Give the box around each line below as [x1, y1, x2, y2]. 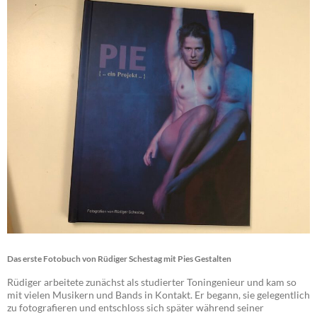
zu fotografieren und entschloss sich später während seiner [7, 301, 264, 314]
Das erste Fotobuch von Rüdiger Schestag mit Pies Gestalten [7, 253, 231, 265]
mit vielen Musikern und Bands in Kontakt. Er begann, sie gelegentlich [7, 289, 310, 301]
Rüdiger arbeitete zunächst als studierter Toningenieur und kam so [7, 276, 296, 289]
